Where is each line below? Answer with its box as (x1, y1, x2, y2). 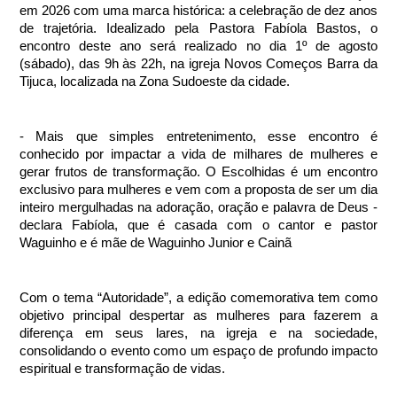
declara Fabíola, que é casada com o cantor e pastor (19, 218, 378, 233)
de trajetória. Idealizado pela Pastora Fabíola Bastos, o (19, 21, 378, 36)
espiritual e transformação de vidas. (19, 362, 229, 377)
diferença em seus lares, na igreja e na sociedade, (19, 326, 378, 341)
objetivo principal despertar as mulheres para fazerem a (19, 308, 378, 323)
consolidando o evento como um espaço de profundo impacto (19, 344, 378, 359)
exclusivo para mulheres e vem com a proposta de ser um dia (19, 183, 378, 198)
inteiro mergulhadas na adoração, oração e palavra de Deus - (19, 200, 378, 215)
